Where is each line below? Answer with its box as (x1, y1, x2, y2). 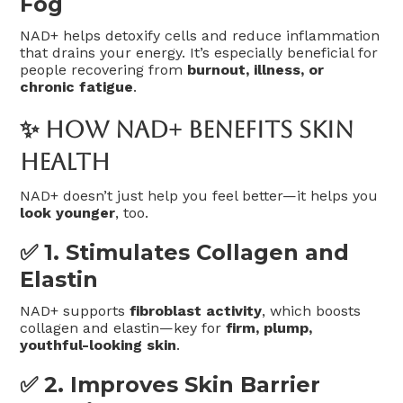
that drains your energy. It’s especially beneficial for (20, 44, 379, 62)
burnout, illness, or (187, 61, 325, 79)
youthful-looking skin (20, 336, 177, 354)
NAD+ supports (20, 302, 130, 320)
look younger (20, 204, 116, 222)
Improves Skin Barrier (70, 372, 321, 399)
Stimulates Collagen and (66, 239, 350, 266)
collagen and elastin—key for (20, 319, 227, 337)
